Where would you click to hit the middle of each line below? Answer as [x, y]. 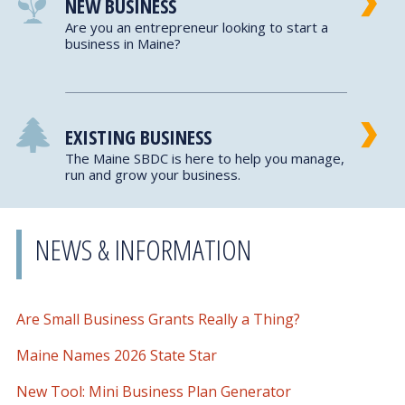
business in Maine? [123, 43]
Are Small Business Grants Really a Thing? [158, 319]
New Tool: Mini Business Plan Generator [153, 391]
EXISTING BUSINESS [138, 137]
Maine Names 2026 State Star [116, 355]
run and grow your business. [153, 174]
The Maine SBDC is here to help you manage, [205, 158]
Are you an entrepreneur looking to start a [197, 27]
